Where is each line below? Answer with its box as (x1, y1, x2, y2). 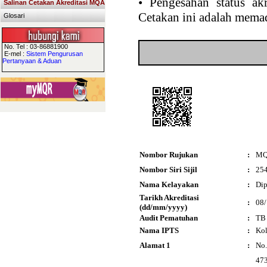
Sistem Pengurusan (26, 50, 83, 57)
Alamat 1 (139, 241, 170, 250)
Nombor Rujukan (139, 150, 198, 159)
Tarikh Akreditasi (139, 193, 203, 202)
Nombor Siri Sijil (139, 165, 197, 174)
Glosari (4, 12, 24, 19)
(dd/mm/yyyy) (139, 203, 187, 212)
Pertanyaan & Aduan (2, 57, 61, 64)
